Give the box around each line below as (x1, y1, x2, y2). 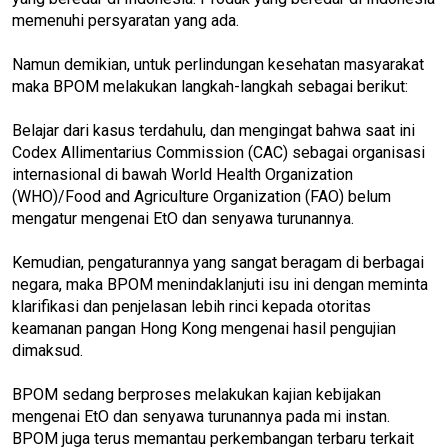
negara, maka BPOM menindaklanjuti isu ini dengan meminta (12, 274, 428, 294)
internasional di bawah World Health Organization (12, 164, 353, 184)
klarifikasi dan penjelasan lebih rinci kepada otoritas (12, 296, 371, 316)
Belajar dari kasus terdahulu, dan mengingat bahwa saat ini (12, 120, 415, 140)
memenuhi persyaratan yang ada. (12, 10, 239, 30)
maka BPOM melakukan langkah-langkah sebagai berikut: (12, 76, 408, 96)
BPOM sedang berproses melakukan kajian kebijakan (12, 384, 381, 404)
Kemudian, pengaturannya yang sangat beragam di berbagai (12, 252, 424, 272)
